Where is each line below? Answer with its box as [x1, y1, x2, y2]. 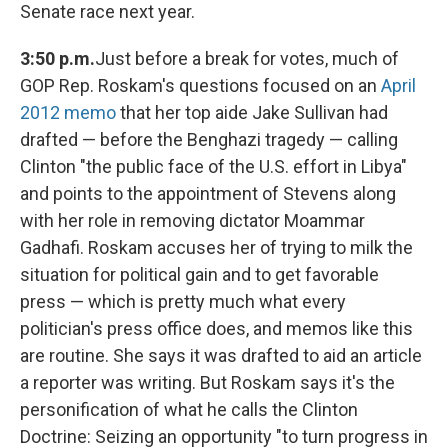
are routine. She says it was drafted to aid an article [20, 345, 422, 367]
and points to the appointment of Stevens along [20, 183, 396, 205]
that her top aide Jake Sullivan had [116, 102, 388, 124]
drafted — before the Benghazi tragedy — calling [20, 129, 398, 151]
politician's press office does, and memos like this [20, 318, 413, 340]
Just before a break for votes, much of [95, 48, 399, 70]
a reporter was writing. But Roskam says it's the [20, 372, 395, 394]
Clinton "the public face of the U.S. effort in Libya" [20, 156, 407, 178]
